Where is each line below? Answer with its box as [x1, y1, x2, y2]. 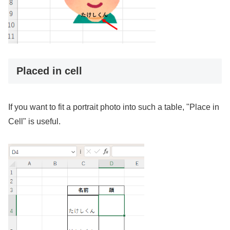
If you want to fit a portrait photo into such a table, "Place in [8, 103, 219, 112]
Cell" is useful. [8, 117, 61, 126]
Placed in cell [16, 65, 82, 77]
